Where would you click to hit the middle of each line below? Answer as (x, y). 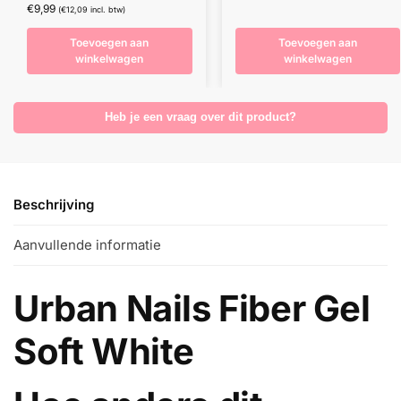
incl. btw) (107, 10)
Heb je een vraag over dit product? (200, 118)
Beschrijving (54, 204)
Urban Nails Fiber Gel (192, 309)
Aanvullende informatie (87, 245)
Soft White (104, 352)
